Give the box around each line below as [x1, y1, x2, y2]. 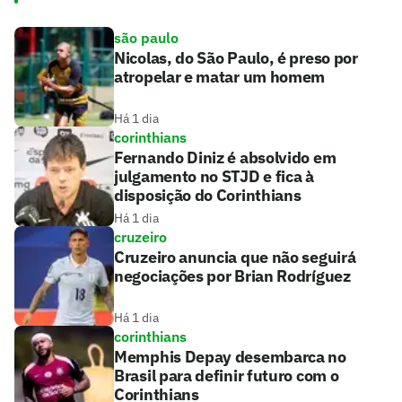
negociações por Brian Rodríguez [114, 266, 351, 287]
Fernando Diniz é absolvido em [114, 147, 336, 169]
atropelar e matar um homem [114, 66, 326, 88]
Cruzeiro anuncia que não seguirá [114, 247, 356, 268]
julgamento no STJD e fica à [114, 166, 314, 188]
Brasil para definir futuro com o [114, 365, 339, 387]
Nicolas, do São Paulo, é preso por [114, 48, 358, 69]
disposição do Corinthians [114, 185, 301, 206]
